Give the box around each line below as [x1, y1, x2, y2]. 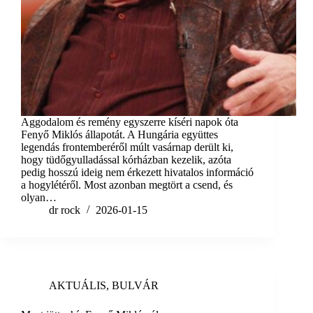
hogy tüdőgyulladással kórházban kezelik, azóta [21, 154, 231, 166]
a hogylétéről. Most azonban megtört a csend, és [21, 179, 233, 191]
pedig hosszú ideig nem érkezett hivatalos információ [21, 166, 254, 179]
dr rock [49, 204, 80, 217]
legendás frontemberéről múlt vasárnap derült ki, [21, 141, 233, 154]
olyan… [21, 191, 57, 204]
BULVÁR [112, 279, 159, 292]
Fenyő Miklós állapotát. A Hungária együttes [21, 129, 218, 141]
